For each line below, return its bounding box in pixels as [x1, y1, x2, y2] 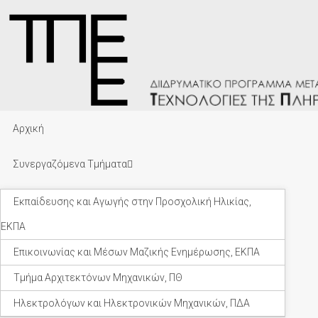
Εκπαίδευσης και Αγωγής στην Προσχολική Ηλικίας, [13, 196, 251, 207]
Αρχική [13, 123, 44, 134]
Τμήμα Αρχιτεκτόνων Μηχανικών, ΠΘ [13, 272, 182, 283]
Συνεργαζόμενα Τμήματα [13, 158, 127, 170]
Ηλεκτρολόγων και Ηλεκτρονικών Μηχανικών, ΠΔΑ [13, 297, 250, 309]
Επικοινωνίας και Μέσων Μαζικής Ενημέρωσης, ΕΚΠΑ [13, 246, 260, 258]
